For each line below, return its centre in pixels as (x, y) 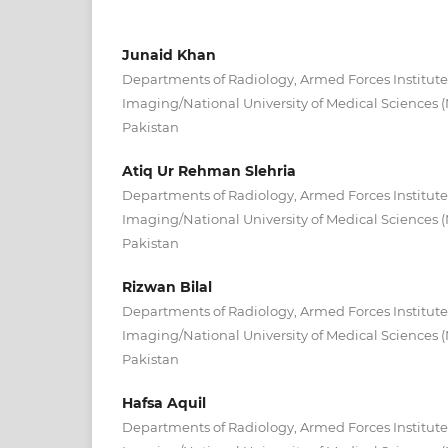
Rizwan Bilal (167, 286)
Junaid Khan (169, 54)
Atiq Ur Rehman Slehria (209, 170)
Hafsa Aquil (164, 402)
